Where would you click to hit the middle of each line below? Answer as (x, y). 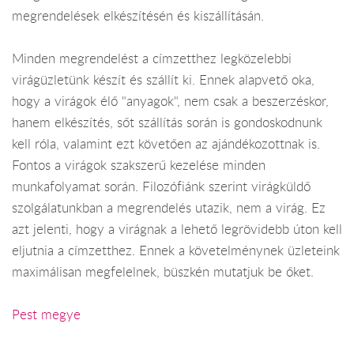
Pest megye (46, 315)
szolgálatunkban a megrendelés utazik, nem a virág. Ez (169, 208)
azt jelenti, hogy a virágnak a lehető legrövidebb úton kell (177, 230)
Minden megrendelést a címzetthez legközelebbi (152, 59)
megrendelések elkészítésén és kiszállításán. (138, 15)
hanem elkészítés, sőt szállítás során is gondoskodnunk (167, 123)
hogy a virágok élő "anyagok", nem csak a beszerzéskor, (170, 102)
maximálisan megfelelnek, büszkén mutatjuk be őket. (163, 272)
